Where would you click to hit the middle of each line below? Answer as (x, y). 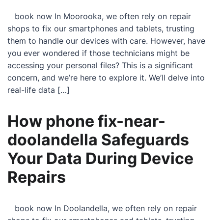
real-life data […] (39, 90)
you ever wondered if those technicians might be (98, 53)
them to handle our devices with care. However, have (106, 41)
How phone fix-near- (86, 121)
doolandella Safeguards (98, 140)
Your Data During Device (100, 158)
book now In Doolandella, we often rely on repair (102, 208)
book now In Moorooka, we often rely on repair (99, 16)
